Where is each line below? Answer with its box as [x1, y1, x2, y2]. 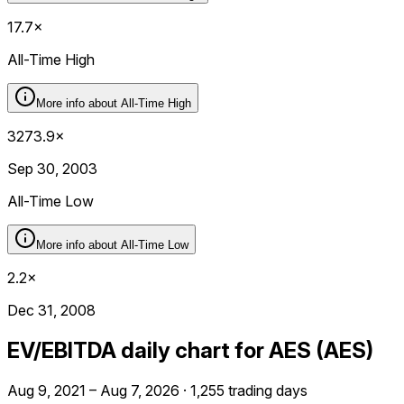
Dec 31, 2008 [7, 300, 96, 319]
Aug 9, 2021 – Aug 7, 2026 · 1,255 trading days [7, 381, 308, 399]
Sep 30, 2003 [7, 159, 97, 178]
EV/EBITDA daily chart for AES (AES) [7, 336, 373, 363]
